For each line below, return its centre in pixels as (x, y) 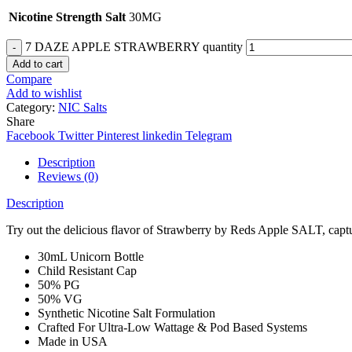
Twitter (76, 135)
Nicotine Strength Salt (67, 16)
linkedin (162, 135)
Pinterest (118, 135)
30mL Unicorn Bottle (91, 256)
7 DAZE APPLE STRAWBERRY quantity (134, 46)
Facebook (31, 135)
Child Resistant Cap (87, 270)
